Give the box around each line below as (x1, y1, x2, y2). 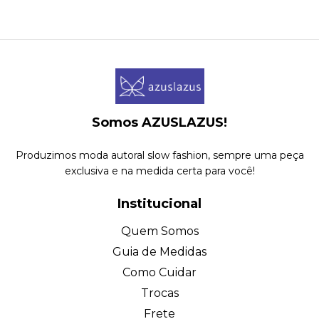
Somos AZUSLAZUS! (92, 114, 227, 130)
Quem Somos (120, 224, 199, 238)
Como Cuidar (122, 265, 197, 279)
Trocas (140, 286, 179, 300)
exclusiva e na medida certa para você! (64, 164, 255, 177)
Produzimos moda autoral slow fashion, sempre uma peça (15, 148, 304, 162)
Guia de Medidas (113, 244, 206, 258)
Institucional (117, 195, 202, 211)
